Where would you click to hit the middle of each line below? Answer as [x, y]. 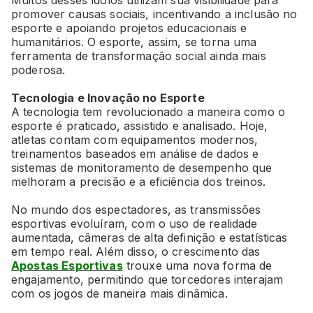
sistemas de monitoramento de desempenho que [142, 168]
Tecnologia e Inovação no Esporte [108, 98]
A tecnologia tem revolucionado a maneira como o [148, 112]
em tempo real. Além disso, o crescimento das [136, 252]
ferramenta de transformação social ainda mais [139, 56]
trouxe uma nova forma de [197, 266]
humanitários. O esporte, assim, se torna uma [134, 42]
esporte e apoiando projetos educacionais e [129, 28]
